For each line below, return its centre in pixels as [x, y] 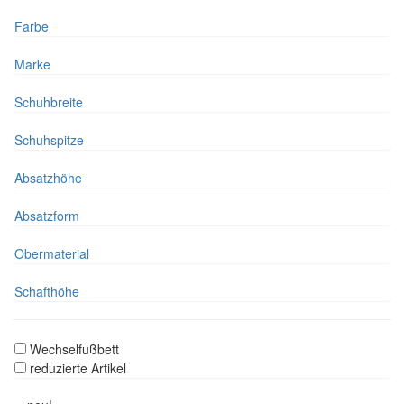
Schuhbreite [49, 102]
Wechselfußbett [74, 349]
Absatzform [47, 216]
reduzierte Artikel [78, 368]
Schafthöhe [47, 292]
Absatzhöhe [48, 178]
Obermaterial [52, 254]
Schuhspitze [49, 140]
